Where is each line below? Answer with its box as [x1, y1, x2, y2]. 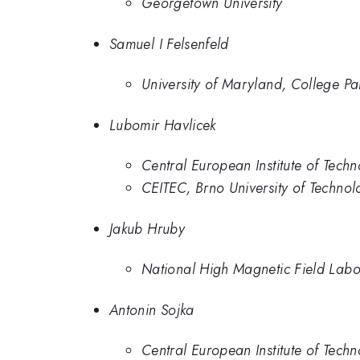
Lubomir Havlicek [109, 114, 216, 136]
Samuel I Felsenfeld [109, 33, 229, 55]
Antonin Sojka [109, 299, 194, 321]
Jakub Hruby [109, 218, 185, 239]
